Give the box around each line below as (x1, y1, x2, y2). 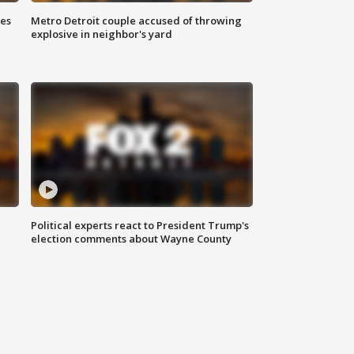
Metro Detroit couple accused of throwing (31, 13, 243, 28)
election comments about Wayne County (31, 232, 232, 247)
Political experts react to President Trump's (31, 218, 250, 233)
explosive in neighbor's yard (31, 27, 173, 42)
